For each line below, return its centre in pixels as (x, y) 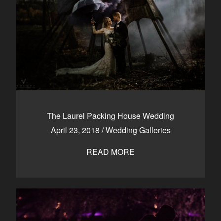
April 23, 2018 (76, 130)
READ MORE (110, 152)
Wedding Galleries (138, 130)
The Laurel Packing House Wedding (110, 116)
